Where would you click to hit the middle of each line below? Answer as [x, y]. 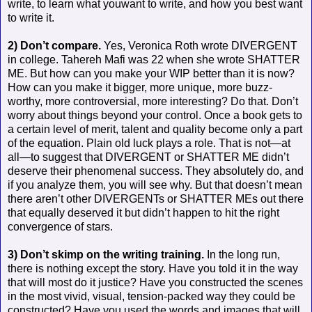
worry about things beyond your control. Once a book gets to [155, 115]
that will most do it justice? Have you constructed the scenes [155, 282]
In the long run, [242, 254]
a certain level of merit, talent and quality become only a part [155, 129]
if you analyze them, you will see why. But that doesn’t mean [155, 185]
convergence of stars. [60, 226]
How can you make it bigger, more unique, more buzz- [140, 87]
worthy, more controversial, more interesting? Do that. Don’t [153, 101]
